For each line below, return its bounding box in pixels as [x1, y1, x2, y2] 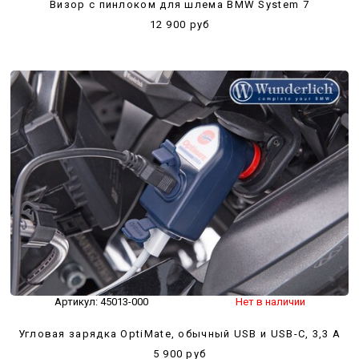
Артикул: [54, 296, 100, 309]
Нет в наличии [235, 296, 305, 309]
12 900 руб [149, 18, 210, 30]
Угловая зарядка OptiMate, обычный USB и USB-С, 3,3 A [18, 328, 341, 341]
